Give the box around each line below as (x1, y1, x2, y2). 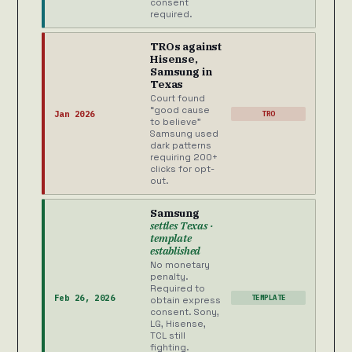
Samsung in (150, 64, 212, 79)
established (150, 244, 201, 258)
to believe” (150, 116, 201, 128)
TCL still (150, 330, 185, 342)
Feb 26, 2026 (54, 292, 115, 304)
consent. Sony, (150, 306, 219, 318)
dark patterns (150, 140, 211, 152)
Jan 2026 (54, 108, 95, 119)
